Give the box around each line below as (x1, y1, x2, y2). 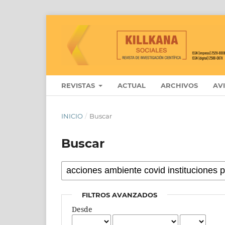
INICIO (61, 111, 83, 120)
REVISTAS (61, 81, 97, 89)
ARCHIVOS (161, 81, 198, 89)
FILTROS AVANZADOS (82, 190, 158, 199)
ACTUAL (118, 81, 146, 89)
